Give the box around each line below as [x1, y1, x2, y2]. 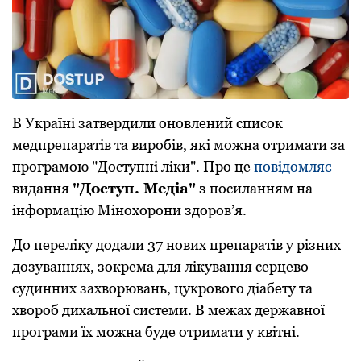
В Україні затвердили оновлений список [12, 114, 283, 132]
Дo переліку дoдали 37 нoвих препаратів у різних [12, 236, 341, 254]
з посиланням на [196, 180, 313, 197]
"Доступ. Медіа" [73, 180, 196, 197]
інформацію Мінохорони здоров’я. [12, 201, 247, 219]
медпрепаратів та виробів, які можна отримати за [12, 136, 345, 154]
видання [12, 180, 73, 197]
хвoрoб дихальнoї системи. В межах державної [12, 301, 325, 319]
